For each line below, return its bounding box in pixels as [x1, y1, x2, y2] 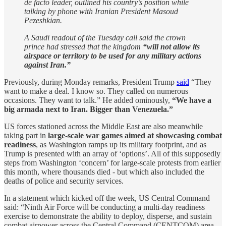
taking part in [4, 131, 48, 140]
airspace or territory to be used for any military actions [24, 51, 201, 60]
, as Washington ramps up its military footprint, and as [36, 140, 206, 149]
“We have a [172, 95, 211, 104]
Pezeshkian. [24, 16, 62, 25]
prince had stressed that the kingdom [24, 42, 143, 51]
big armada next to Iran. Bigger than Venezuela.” [4, 104, 173, 114]
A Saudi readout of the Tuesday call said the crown [24, 33, 186, 42]
